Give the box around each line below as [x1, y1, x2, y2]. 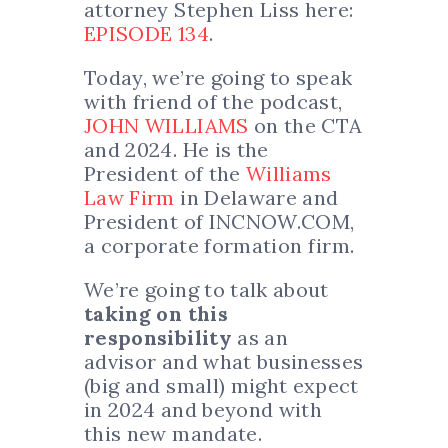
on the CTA [253, 113, 363, 139]
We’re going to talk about [84, 277, 329, 303]
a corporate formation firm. [84, 233, 355, 259]
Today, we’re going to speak [84, 65, 353, 91]
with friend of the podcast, [84, 89, 343, 115]
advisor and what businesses [84, 349, 364, 375]
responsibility [84, 325, 232, 351]
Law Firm [84, 185, 175, 211]
